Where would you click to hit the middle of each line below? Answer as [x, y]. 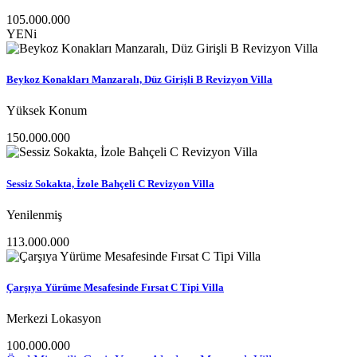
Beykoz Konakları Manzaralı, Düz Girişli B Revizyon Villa [139, 80]
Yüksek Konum [47, 111]
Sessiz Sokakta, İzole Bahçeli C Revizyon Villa [110, 183]
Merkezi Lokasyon [54, 319]
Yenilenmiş [34, 214]
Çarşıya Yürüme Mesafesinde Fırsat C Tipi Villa [115, 287]
